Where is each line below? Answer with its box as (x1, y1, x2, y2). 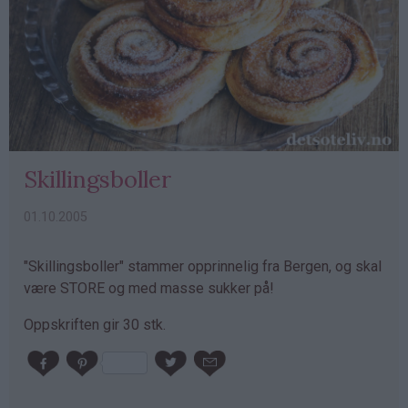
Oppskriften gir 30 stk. (24, 316, 166, 334)
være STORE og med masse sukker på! (24, 280, 274, 298)
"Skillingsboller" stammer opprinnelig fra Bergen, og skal (24, 258, 382, 276)
